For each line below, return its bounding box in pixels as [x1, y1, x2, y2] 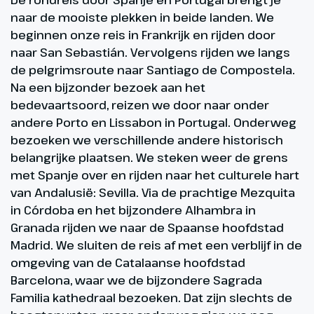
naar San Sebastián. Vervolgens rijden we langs [11, 44, 290, 61]
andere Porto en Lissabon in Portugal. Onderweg [11, 114, 296, 131]
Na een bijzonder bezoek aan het [11, 79, 205, 96]
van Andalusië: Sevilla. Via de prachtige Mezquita [11, 184, 295, 201]
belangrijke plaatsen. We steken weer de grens [11, 149, 288, 166]
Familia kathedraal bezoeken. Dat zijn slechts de [11, 289, 292, 306]
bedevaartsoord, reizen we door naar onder [11, 97, 269, 114]
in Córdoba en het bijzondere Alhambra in [11, 202, 256, 219]
